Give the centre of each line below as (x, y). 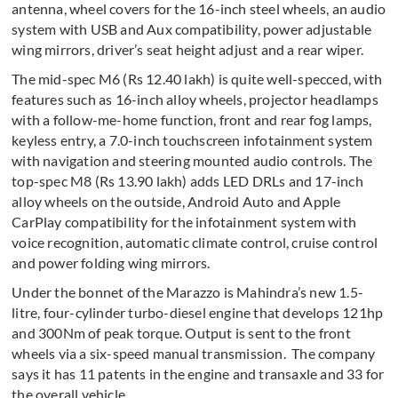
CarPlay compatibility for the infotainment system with (184, 222)
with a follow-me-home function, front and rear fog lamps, (192, 119)
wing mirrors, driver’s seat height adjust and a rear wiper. (188, 49)
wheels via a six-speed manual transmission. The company (194, 353)
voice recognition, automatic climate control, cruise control (195, 242)
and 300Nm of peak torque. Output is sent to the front (181, 333)
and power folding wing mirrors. (111, 263)
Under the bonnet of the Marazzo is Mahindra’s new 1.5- (188, 292)
